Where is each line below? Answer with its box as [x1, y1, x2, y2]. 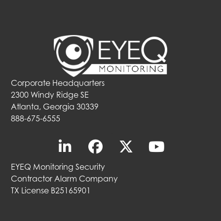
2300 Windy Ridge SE [11, 90, 89, 100]
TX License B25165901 [11, 185, 91, 196]
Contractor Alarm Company [11, 174, 118, 184]
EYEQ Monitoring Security [11, 162, 106, 172]
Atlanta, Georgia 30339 [11, 102, 99, 112]
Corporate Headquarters [11, 78, 105, 88]
